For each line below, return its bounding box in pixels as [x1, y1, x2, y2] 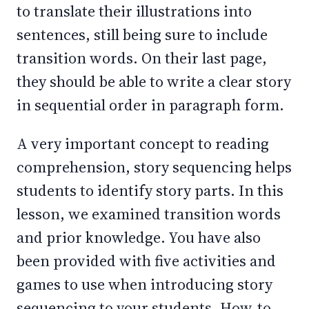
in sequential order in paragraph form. [17, 94, 284, 115]
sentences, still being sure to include [17, 24, 268, 45]
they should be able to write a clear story [17, 71, 291, 92]
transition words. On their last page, [17, 48, 267, 68]
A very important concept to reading [17, 133, 269, 154]
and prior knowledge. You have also [17, 227, 261, 248]
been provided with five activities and [17, 250, 276, 271]
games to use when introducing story [17, 274, 272, 295]
